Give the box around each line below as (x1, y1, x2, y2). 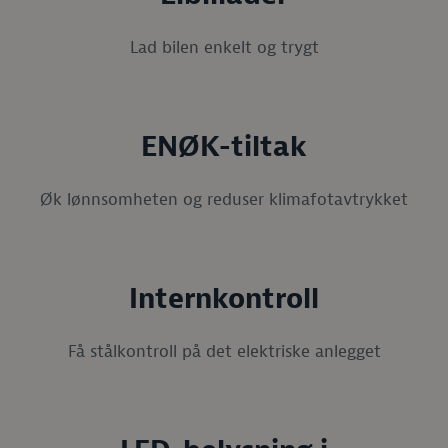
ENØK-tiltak (141, 129, 307, 165)
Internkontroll (129, 281, 319, 317)
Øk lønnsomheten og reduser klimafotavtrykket (40, 188, 408, 210)
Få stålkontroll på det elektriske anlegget (67, 340, 381, 362)
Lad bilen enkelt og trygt (129, 36, 319, 58)
